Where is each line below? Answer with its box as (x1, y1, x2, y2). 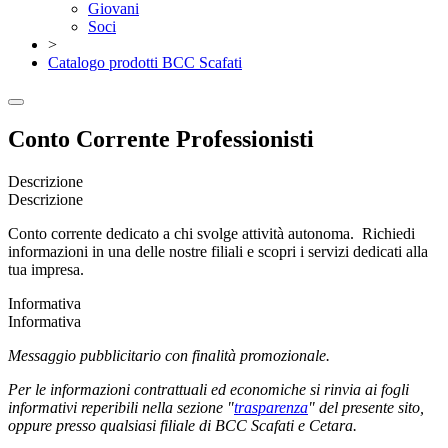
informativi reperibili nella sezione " (8, 398, 234, 416)
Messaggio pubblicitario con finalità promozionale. (8, 346, 330, 364)
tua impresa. (8, 260, 84, 278)
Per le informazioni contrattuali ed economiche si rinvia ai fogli (8, 380, 409, 398)
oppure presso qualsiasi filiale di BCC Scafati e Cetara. (8, 416, 357, 434)
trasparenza (234, 398, 308, 416)
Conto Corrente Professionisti (8, 125, 314, 152)
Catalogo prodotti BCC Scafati (48, 54, 242, 71)
